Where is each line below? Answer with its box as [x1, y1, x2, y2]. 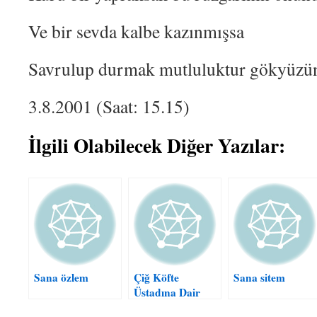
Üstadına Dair [134, 284, 200, 300]
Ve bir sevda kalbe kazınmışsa [28, 19, 244, 43]
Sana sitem [234, 270, 285, 285]
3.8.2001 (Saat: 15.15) [28, 94, 190, 118]
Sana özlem [34, 270, 88, 285]
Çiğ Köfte [134, 270, 179, 285]
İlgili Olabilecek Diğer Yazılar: [28, 131, 285, 159]
